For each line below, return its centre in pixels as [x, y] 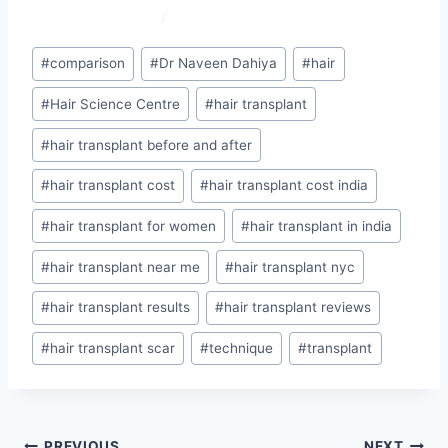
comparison [88, 63]
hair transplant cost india [289, 185]
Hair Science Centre [115, 103]
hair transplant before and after [151, 144]
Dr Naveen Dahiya [218, 63]
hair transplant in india [321, 225]
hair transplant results [120, 307]
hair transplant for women [133, 225]
